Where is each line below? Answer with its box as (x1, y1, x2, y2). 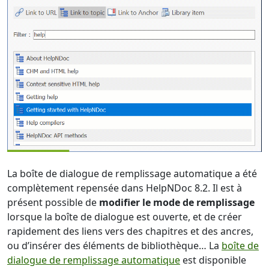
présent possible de (7, 196, 99, 210)
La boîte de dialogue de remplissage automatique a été (7, 167, 257, 181)
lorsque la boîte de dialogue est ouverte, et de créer (7, 210, 242, 224)
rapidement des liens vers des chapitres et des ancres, (7, 225, 253, 238)
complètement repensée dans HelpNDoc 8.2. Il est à (7, 181, 242, 195)
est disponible (180, 253, 246, 267)
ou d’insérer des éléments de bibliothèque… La (7, 239, 222, 253)
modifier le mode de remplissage (99, 196, 255, 210)
